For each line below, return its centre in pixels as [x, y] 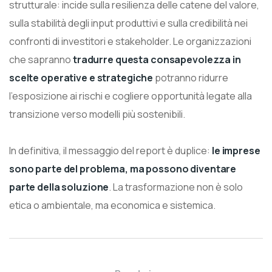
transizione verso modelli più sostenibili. [97, 114]
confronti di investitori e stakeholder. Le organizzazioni [130, 41]
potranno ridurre [191, 77]
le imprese [236, 150]
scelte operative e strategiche [81, 77]
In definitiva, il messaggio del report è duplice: [110, 150]
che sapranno [41, 59]
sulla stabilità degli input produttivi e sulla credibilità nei [128, 23]
